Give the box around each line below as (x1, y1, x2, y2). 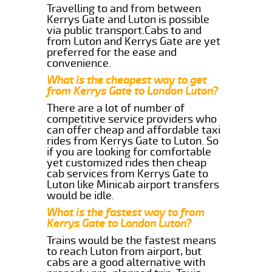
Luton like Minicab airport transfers (47, 177, 220, 191)
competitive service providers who (47, 112, 217, 126)
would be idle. (47, 188, 115, 202)
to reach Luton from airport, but (47, 244, 202, 258)
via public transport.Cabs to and (47, 23, 202, 37)
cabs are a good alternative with (47, 255, 206, 269)
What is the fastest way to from (47, 205, 205, 219)
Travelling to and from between (47, 1, 202, 15)
